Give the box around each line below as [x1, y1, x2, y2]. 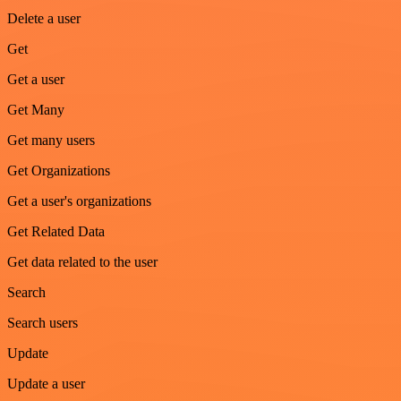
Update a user [7, 376, 85, 392]
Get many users [7, 132, 95, 149]
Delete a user [7, 11, 81, 27]
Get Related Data [7, 224, 105, 240]
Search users [7, 315, 78, 331]
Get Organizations [7, 163, 110, 179]
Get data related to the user [7, 254, 158, 270]
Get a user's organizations [7, 193, 151, 209]
